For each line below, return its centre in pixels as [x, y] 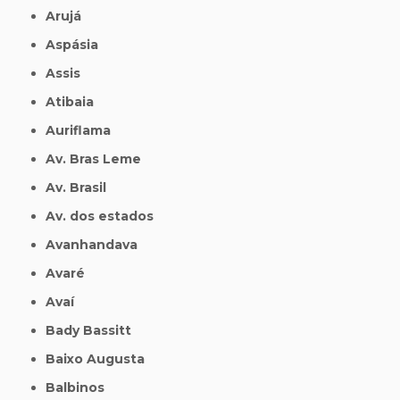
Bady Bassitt [94, 331]
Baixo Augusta [100, 359]
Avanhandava [97, 245]
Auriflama [83, 131]
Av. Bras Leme [99, 159]
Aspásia [77, 45]
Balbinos [80, 388]
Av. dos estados [105, 217]
